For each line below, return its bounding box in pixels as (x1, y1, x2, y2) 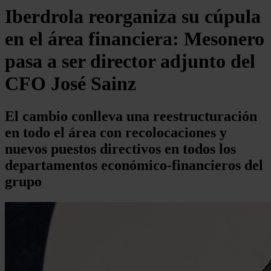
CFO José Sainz (5, 73, 136, 95)
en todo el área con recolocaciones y (5, 124, 227, 140)
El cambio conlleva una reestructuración (5, 108, 257, 124)
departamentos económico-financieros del (5, 157, 263, 173)
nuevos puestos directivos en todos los (5, 140, 236, 157)
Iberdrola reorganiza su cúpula (5, 5, 261, 28)
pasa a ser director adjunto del (5, 50, 255, 73)
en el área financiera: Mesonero (5, 28, 264, 50)
